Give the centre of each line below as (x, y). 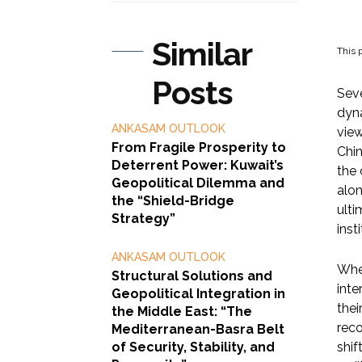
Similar (202, 54)
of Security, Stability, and (193, 347)
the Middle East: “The (182, 312)
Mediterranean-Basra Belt (198, 330)
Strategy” (143, 219)
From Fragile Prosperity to (199, 148)
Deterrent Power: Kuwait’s (198, 166)
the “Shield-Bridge (173, 201)
